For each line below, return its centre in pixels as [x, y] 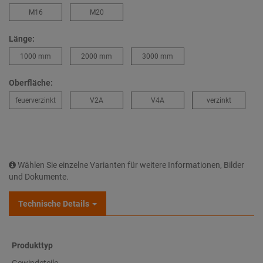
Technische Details [54, 204]
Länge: [22, 39]
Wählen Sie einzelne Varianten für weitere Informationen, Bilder [130, 165]
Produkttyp [32, 245]
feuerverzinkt [36, 100]
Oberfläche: [31, 83]
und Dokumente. [39, 177]
